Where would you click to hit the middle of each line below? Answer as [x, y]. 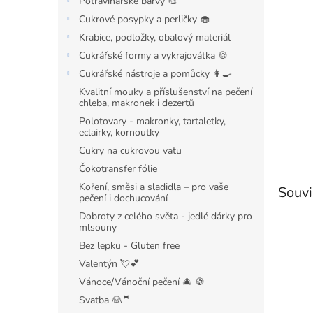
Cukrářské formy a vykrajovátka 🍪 [153, 56]
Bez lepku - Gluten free [129, 246]
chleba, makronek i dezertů [137, 103]
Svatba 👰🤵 [105, 300]
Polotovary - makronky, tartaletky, [152, 121]
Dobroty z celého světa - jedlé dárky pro [166, 216]
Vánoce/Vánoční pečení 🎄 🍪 [142, 282]
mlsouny [98, 227]
